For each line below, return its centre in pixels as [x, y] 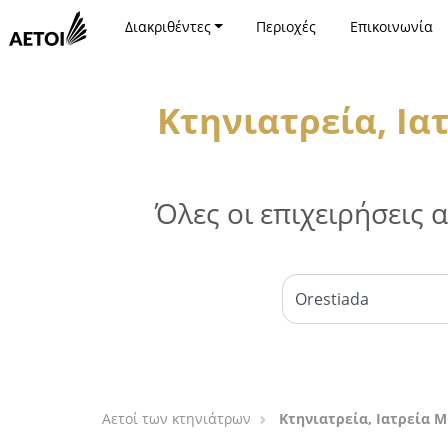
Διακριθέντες [167, 26]
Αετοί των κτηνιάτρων [176, 418]
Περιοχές [286, 26]
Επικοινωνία [391, 26]
